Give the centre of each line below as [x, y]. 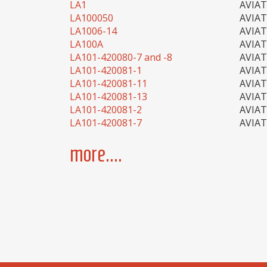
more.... [96, 154]
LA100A [86, 44]
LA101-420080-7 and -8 [121, 57]
